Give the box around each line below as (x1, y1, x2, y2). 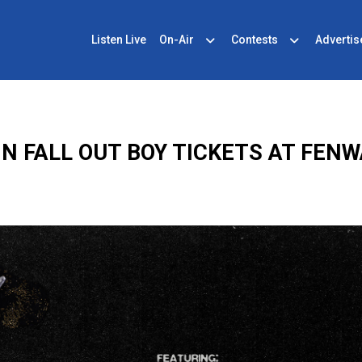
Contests (230, 33, 278, 46)
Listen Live (90, 33, 146, 46)
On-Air (158, 33, 194, 46)
